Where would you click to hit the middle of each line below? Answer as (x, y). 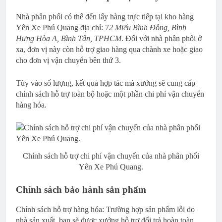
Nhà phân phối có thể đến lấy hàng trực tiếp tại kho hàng (105, 16)
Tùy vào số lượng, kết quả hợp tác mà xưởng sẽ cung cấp (106, 83)
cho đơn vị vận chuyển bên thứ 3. (68, 60)
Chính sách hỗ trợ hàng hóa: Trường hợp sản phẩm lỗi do (105, 210)
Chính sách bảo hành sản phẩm (81, 189)
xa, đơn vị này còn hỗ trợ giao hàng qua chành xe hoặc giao (109, 49)
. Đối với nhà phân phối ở (162, 38)
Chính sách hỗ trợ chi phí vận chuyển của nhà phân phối (111, 156)
